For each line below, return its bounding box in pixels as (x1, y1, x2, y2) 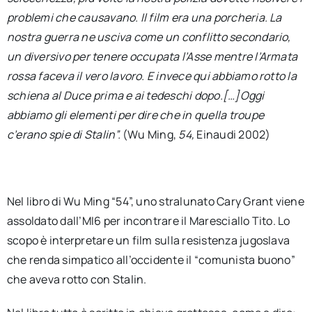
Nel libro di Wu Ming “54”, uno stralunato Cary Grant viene (6, 194, 304, 209)
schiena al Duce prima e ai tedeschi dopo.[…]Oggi (6, 88, 265, 103)
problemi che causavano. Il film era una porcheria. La (6, 10, 282, 25)
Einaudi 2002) (196, 127, 271, 142)
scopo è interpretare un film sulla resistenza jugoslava (6, 233, 290, 248)
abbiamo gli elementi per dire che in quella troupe (6, 107, 264, 123)
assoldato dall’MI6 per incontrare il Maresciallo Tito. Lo (6, 213, 290, 228)
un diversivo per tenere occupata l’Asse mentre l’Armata (6, 49, 298, 64)
